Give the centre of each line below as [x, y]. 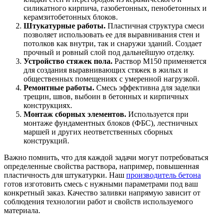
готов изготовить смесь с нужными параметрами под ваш [101, 184]
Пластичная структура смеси [155, 26]
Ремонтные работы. [59, 87]
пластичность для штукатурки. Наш [65, 175]
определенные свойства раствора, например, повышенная [101, 166]
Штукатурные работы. [65, 26]
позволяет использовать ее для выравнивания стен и [112, 34]
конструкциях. [48, 105]
